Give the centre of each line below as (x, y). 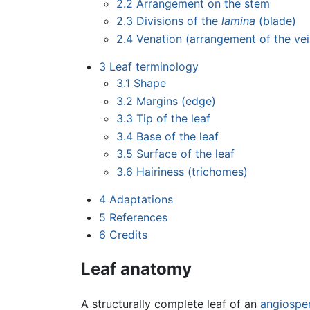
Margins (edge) (176, 101)
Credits (128, 235)
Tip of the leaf (174, 119)
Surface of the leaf (186, 154)
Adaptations (141, 200)
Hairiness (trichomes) (192, 172)
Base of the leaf (178, 136)
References (138, 217)
